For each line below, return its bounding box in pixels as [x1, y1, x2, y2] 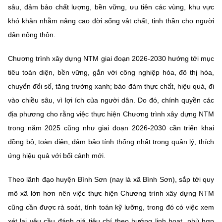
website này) [8, 9, 48, 17]
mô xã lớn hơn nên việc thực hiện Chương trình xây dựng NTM [8, 189, 214, 197]
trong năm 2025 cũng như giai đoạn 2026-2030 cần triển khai [8, 123, 214, 132]
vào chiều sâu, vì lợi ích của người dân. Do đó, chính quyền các [8, 96, 214, 104]
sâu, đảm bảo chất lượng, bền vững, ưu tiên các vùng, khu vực [8, 2, 214, 11]
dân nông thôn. [8, 30, 55, 39]
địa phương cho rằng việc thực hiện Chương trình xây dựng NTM [8, 110, 214, 118]
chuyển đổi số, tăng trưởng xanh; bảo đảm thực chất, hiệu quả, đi [8, 82, 214, 90]
